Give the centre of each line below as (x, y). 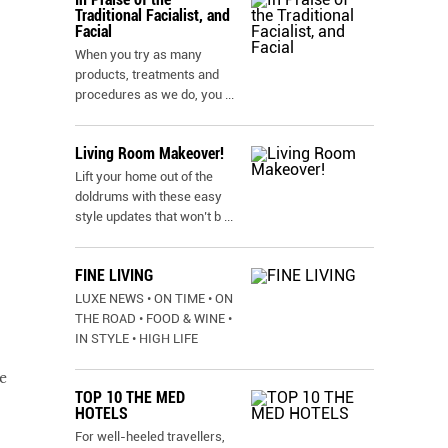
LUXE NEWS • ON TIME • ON (154, 298)
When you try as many (138, 54)
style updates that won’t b (148, 216)
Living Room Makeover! (149, 153)
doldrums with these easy (148, 196)
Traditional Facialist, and (152, 15)
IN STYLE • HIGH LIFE (136, 338)
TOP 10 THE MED (130, 397)
